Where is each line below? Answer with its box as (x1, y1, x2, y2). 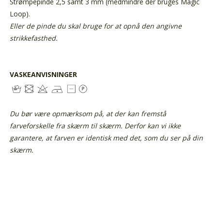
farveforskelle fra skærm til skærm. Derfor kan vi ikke (10, 121, 181, 130)
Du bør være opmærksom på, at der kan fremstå (10, 108, 166, 118)
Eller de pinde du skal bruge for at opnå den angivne (10, 21, 182, 31)
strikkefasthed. (10, 33, 58, 43)
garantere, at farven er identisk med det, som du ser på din (10, 133, 203, 142)
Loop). (10, 9, 30, 18)
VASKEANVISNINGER (10, 69, 77, 79)
